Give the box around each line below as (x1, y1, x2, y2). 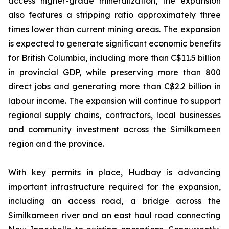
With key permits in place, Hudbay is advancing (8, 167, 221, 177)
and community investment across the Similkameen (8, 124, 221, 134)
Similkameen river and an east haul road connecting (8, 210, 221, 220)
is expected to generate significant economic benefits (8, 38, 221, 49)
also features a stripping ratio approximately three (8, 10, 221, 20)
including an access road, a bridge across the (8, 196, 221, 206)
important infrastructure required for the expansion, (8, 181, 221, 192)
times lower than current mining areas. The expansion (8, 24, 221, 34)
